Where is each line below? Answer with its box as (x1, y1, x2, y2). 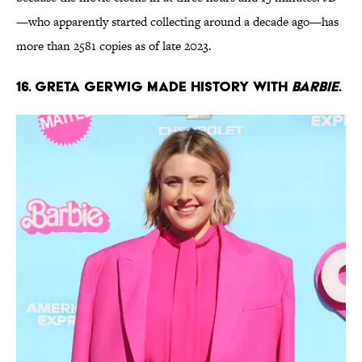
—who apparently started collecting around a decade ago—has (16, 13, 339, 31)
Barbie (292, 78, 339, 95)
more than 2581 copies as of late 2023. (16, 37, 212, 55)
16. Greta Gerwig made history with (16, 78, 292, 95)
